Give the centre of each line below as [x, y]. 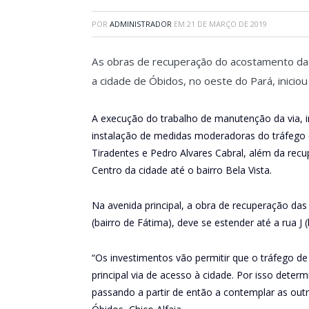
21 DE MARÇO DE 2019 [227, 24]
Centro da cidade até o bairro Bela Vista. [182, 170]
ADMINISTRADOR [141, 24]
